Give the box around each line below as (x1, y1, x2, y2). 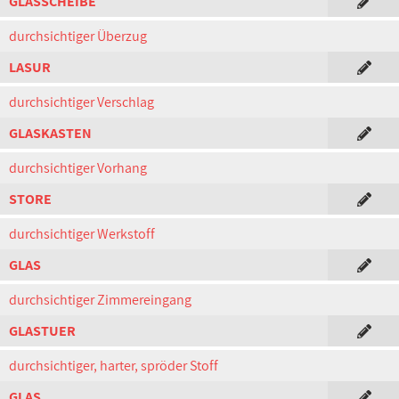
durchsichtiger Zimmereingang (9, 290, 191, 309)
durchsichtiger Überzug (9, 27, 147, 45)
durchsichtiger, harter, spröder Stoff (9, 356, 218, 375)
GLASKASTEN (9, 124, 92, 142)
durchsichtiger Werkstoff (9, 224, 155, 243)
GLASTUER (9, 322, 76, 340)
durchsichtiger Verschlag (9, 93, 154, 111)
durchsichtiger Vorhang (9, 159, 147, 177)
